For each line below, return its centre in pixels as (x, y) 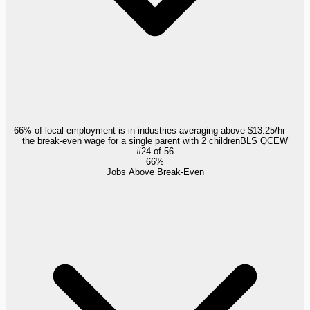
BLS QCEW (264, 141)
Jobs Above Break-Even (155, 172)
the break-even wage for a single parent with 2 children (131, 141)
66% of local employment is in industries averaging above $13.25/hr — (155, 131)
